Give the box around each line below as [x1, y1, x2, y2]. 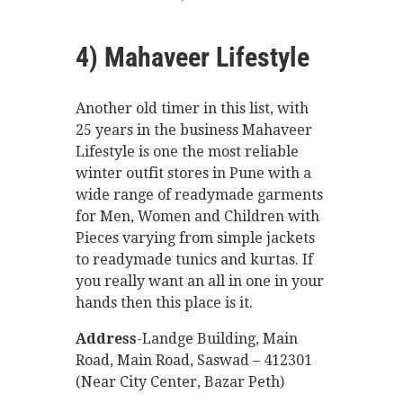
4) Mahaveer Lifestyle [76, 40, 309, 73]
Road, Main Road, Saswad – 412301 [76, 351, 312, 369]
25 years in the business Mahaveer [76, 121, 312, 139]
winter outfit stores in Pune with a [76, 164, 311, 182]
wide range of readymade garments [76, 185, 323, 203]
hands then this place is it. [76, 293, 253, 311]
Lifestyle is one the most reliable [76, 142, 299, 160]
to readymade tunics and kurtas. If [76, 250, 313, 268]
